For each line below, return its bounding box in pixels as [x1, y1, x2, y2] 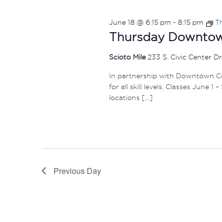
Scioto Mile [109, 53, 148, 61]
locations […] [109, 93, 153, 102]
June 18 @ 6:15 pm [109, 18, 171, 26]
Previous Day [54, 165, 101, 177]
